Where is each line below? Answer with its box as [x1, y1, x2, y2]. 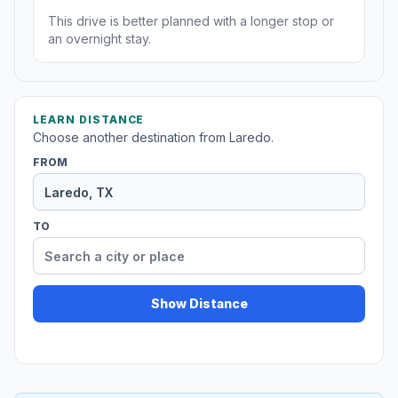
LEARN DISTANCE [33, 113, 145, 127]
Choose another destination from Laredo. [33, 130, 274, 146]
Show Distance [150, 296, 248, 312]
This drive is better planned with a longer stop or [48, 13, 334, 29]
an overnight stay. [48, 31, 151, 47]
